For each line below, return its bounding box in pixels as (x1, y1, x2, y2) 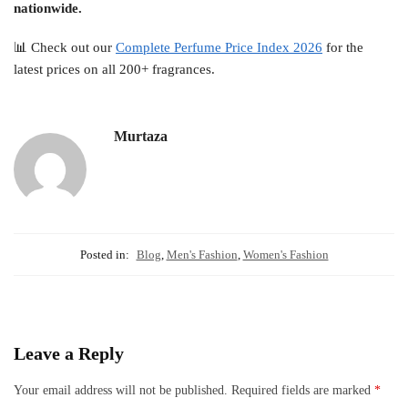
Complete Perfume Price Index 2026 (116, 40, 322, 56)
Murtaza (114, 127, 168, 144)
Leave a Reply (14, 342, 124, 363)
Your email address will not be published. (14, 382, 228, 397)
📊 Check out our (14, 40, 116, 56)
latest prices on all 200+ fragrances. (14, 62, 215, 77)
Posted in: (79, 247, 129, 261)
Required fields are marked (231, 382, 374, 397)
